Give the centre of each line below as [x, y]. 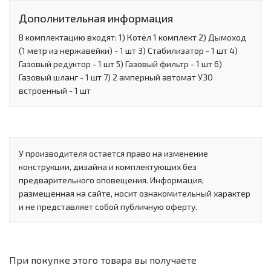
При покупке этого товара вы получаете [103, 260]
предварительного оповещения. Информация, [111, 180]
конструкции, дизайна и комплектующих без [108, 167]
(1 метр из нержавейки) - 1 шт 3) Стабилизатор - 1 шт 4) [128, 51]
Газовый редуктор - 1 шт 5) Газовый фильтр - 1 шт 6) [120, 64]
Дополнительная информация [96, 18]
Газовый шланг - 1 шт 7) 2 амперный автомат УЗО [116, 77]
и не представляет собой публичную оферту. [108, 207]
